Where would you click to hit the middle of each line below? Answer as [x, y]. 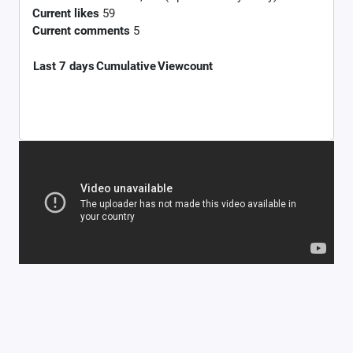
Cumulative [126, 66]
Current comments [81, 30]
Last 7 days [64, 66]
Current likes [66, 13]
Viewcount [185, 66]
